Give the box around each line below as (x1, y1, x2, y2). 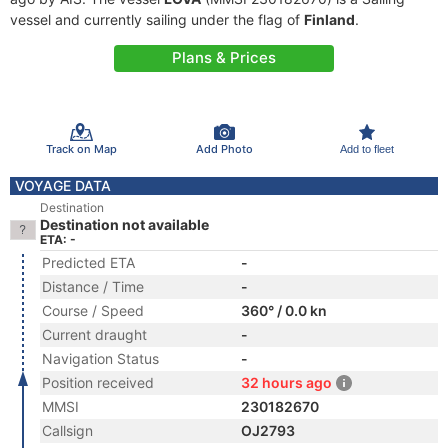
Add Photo (195, 141, 253, 156)
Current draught (42, 326, 147, 343)
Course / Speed (42, 302, 144, 319)
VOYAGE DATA (15, 177, 111, 194)
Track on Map (45, 141, 117, 156)
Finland (304, 11, 355, 28)
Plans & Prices (172, 48, 276, 67)
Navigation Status (42, 350, 159, 367)
